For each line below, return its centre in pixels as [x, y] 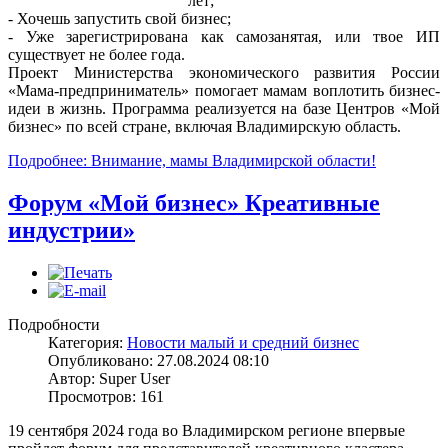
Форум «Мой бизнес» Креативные [194, 203]
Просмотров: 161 [106, 397]
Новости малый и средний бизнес [243, 343]
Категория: [87, 343]
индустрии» [71, 230]
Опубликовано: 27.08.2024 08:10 [158, 361]
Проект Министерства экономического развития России [224, 73]
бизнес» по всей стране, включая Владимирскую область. [204, 127]
